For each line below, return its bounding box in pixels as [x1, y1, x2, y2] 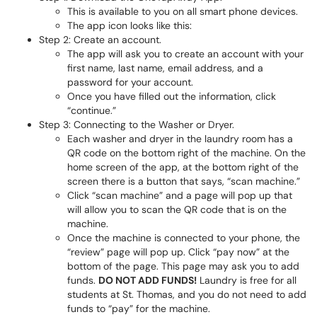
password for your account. [67, 76, 193, 88]
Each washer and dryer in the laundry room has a [67, 132, 293, 145]
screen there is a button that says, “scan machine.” [67, 175, 300, 188]
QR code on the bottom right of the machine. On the [67, 146, 306, 159]
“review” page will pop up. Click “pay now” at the [67, 246, 289, 258]
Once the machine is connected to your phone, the [67, 231, 300, 244]
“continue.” [67, 104, 116, 117]
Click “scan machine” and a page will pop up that [67, 189, 292, 202]
